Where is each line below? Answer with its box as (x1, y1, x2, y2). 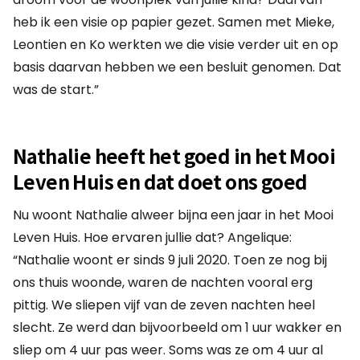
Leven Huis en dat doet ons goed (13, 166, 308, 195)
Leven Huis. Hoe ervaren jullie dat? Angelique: (13, 227, 292, 247)
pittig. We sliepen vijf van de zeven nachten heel (13, 295, 315, 314)
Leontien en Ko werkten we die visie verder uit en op (13, 35, 338, 54)
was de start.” (13, 80, 99, 99)
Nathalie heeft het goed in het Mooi (13, 141, 335, 170)
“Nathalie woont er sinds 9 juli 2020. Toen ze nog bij (13, 250, 327, 269)
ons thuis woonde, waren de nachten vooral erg (13, 272, 313, 292)
